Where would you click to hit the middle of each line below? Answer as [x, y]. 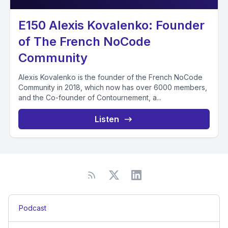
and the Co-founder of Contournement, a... [90, 97]
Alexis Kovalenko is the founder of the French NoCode [110, 77]
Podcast [33, 208]
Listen [107, 119]
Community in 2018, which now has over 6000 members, [113, 87]
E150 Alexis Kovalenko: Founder [111, 25]
